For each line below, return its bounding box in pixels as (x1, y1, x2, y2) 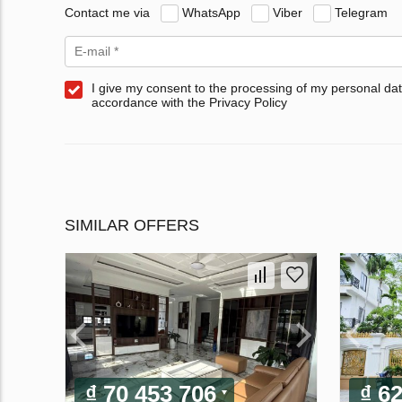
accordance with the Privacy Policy (92, 95, 287, 110)
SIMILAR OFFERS (65, 216, 199, 235)
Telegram (335, 4, 388, 20)
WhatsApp (182, 4, 240, 20)
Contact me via (65, 4, 150, 20)
